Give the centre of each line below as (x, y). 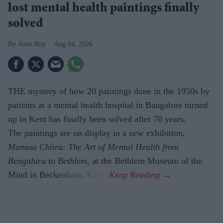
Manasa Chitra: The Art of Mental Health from (93, 147)
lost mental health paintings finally (104, 9)
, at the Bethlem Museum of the (145, 161)
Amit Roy (32, 44)
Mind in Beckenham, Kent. (58, 175)
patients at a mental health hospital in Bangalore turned (108, 105)
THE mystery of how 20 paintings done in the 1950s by (109, 91)
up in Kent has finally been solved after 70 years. (97, 119)
